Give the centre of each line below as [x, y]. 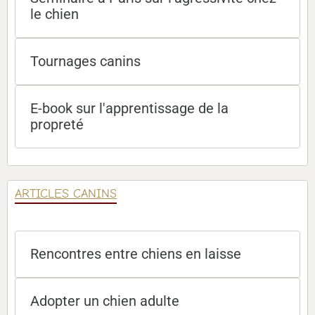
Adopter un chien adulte [105, 301]
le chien [54, 14]
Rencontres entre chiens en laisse [136, 254]
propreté [57, 124]
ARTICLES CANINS [66, 193]
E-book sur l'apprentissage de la [129, 108]
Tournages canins [85, 61]
